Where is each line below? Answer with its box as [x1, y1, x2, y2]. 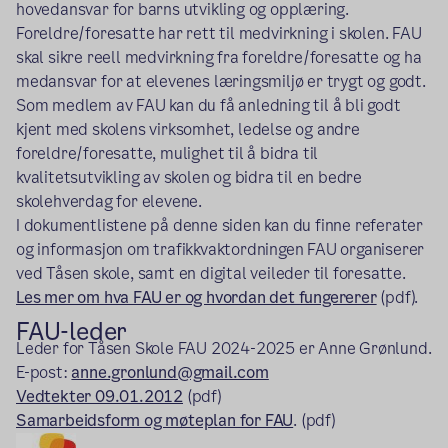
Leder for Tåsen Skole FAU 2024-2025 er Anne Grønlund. [16, 336, 432, 360]
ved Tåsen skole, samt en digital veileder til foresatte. [16, 261, 406, 285]
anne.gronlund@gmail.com [71, 360, 269, 384]
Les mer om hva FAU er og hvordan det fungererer [16, 285, 377, 309]
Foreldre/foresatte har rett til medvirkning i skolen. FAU [16, 21, 422, 45]
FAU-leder [16, 314, 128, 348]
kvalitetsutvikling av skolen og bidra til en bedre [16, 165, 362, 189]
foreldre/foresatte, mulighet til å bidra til [16, 141, 319, 165]
